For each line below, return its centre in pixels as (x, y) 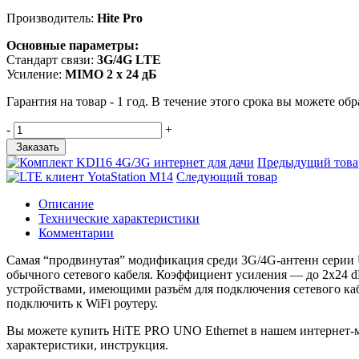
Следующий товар (227, 176)
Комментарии (76, 232)
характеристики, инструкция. (87, 345)
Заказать (36, 147)
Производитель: (52, 18)
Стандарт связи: (52, 59)
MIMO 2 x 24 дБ (111, 74)
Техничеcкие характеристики (119, 218)
